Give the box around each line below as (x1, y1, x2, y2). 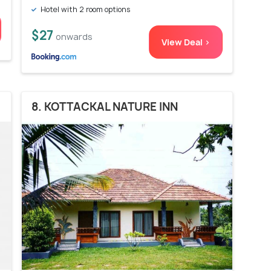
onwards (56, 30, 93, 42)
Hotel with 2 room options (39, 4, 131, 15)
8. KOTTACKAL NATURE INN (31, 99, 178, 114)
